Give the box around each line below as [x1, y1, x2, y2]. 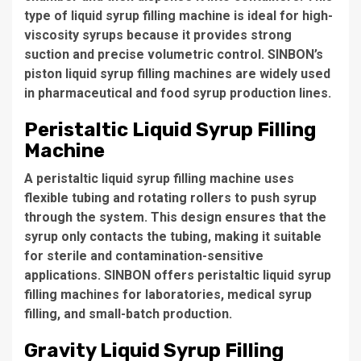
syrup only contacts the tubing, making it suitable [24, 229, 322, 244]
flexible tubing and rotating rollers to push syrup [24, 190, 317, 205]
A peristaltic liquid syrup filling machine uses [24, 171, 294, 186]
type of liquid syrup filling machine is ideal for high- [24, 8, 333, 23]
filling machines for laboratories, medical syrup [24, 287, 312, 302]
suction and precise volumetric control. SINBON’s [24, 47, 323, 62]
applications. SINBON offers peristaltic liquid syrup [24, 268, 331, 283]
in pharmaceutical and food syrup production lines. [24, 85, 331, 101]
